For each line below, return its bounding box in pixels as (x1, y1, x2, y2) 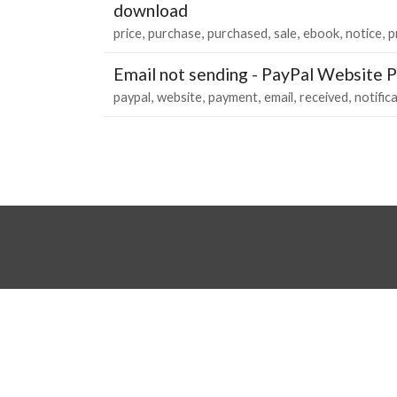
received (300, 89, 348, 105)
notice (346, 25, 382, 41)
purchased (207, 25, 268, 41)
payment (208, 89, 258, 105)
